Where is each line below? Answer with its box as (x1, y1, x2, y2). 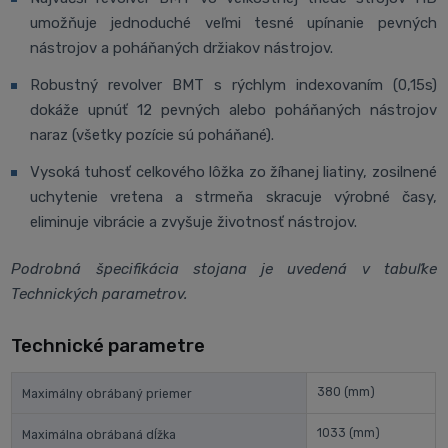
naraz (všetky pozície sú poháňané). (30, 125, 274, 144)
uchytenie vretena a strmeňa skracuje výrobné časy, (30, 187, 437, 206)
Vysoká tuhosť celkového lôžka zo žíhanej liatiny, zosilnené (30, 162, 437, 181)
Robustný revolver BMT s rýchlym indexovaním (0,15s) (30, 75, 437, 94)
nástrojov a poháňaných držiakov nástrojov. (30, 38, 333, 57)
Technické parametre (11, 333, 206, 357)
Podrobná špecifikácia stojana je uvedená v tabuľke (11, 260, 437, 278)
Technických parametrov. (11, 285, 189, 303)
